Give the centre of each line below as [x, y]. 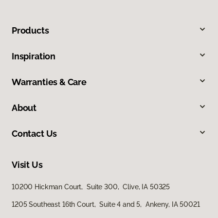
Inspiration [34, 56]
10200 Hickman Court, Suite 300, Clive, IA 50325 [91, 187]
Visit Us [27, 165]
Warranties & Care [49, 82]
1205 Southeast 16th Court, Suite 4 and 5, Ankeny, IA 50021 [106, 205]
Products [30, 31]
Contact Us [35, 134]
